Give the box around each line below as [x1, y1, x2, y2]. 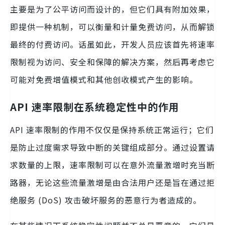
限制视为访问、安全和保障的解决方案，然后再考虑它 [10, 56, 215, 68]
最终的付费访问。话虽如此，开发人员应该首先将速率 [10, 38, 215, 51]
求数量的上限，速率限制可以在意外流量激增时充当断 [10, 159, 215, 171]
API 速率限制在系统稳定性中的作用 [10, 99, 179, 115]
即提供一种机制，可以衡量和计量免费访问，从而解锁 [10, 21, 215, 33]
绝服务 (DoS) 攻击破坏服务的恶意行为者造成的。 [10, 194, 201, 206]
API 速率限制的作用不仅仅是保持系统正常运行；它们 [10, 124, 214, 136]
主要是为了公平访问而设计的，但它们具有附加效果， [10, 3, 215, 16]
